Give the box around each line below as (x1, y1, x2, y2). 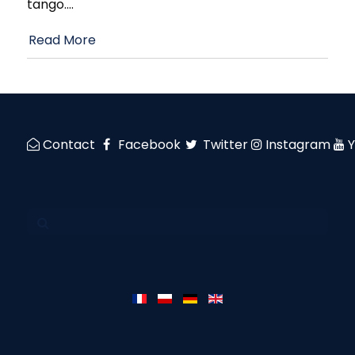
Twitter (203, 135, 249, 154)
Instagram (265, 135, 331, 154)
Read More (29, 31, 96, 50)
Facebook (117, 135, 181, 154)
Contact (43, 135, 95, 154)
